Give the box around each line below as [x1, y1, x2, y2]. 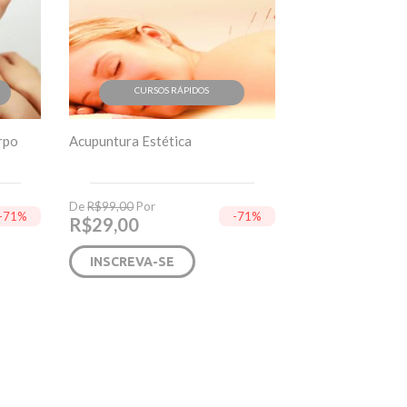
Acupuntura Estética [69, 133, 193, 150]
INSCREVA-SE [90, 254, 175, 270]
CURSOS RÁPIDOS [134, 84, 210, 96]
